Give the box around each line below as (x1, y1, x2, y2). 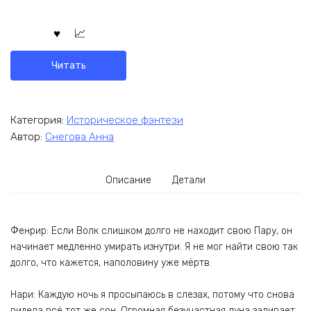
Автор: (10, 131, 45, 144)
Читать (51, 59, 86, 72)
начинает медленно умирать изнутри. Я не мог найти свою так (10, 240, 298, 253)
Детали (171, 174, 205, 187)
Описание (106, 174, 152, 187)
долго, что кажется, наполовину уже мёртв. (10, 256, 212, 269)
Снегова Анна (45, 131, 114, 144)
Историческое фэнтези (67, 113, 183, 126)
